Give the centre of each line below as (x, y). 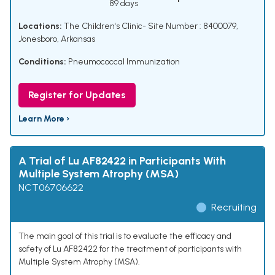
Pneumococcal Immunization (124, 62)
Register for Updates (77, 95)
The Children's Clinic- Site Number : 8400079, (150, 26)
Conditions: (42, 62)
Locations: (40, 26)
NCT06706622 (51, 188)
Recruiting (234, 207)
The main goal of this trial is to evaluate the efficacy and (125, 236)
